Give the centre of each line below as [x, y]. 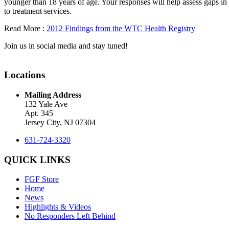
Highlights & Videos [58, 207]
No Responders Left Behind [70, 216]
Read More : [25, 29]
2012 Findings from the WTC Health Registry [121, 29]
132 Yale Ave [46, 104]
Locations [25, 75]
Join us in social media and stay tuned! [66, 46]
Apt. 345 [39, 113]
